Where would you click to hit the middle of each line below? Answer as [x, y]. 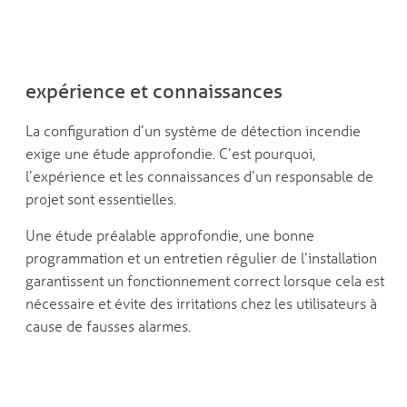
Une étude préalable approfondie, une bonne [169, 235]
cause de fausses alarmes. [108, 326]
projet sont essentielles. [100, 199]
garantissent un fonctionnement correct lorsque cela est [204, 281]
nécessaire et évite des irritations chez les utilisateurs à [201, 303]
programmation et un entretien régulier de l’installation [201, 258]
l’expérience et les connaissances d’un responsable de [199, 176]
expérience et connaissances [154, 91]
